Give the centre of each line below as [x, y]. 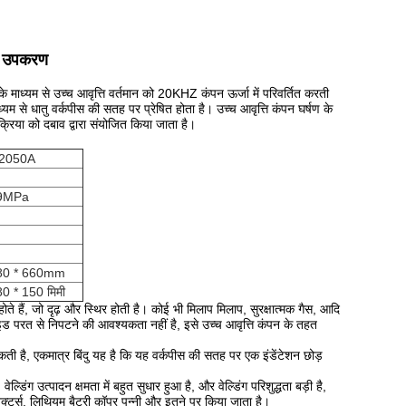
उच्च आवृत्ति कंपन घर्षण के [275, 109]
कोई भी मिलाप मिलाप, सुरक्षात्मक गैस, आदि [246, 309]
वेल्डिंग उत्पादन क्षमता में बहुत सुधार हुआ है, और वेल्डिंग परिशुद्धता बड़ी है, [165, 386]
